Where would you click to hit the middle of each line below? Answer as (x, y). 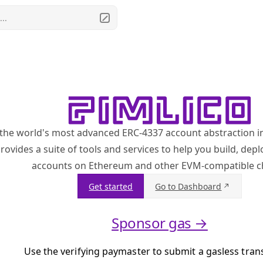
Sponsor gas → (160, 223)
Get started (111, 186)
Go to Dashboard (188, 186)
